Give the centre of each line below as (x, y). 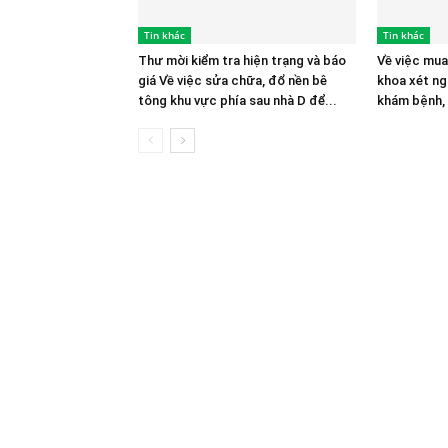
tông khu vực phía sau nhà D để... (237, 100)
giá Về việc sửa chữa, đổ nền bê (232, 80)
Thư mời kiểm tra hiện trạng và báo (242, 60)
